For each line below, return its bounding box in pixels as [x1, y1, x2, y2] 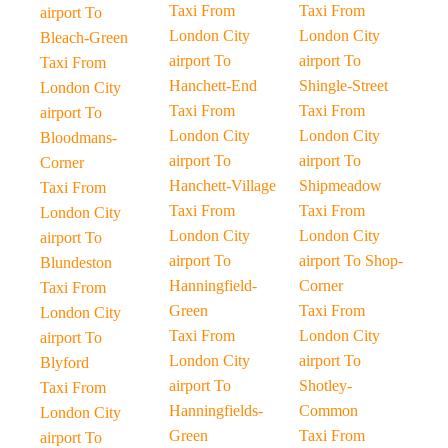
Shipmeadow [298, 177, 382, 194]
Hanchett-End [169, 77, 258, 94]
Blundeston [40, 254, 112, 271]
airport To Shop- [298, 252, 403, 269]
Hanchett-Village [169, 177, 277, 194]
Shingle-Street [298, 77, 388, 94]
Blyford [40, 354, 89, 371]
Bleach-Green [40, 29, 128, 46]
